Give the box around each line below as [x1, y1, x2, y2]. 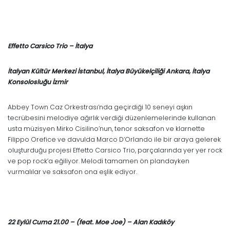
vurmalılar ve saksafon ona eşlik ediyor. [8, 167, 137, 176]
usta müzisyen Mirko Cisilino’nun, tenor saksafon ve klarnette [8, 124, 205, 133]
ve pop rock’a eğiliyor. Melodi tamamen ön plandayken [8, 156, 189, 165]
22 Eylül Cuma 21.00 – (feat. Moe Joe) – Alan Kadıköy [8, 217, 174, 226]
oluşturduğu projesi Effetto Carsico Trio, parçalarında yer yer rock [8, 145, 222, 155]
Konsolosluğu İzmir [8, 77, 68, 86]
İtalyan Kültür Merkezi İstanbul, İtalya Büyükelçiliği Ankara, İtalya [8, 66, 209, 75]
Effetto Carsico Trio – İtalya [8, 41, 92, 50]
